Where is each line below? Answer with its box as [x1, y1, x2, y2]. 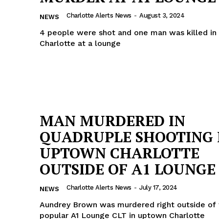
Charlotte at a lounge [40, 38, 121, 48]
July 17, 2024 [139, 184, 177, 192]
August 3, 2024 [139, 11, 184, 19]
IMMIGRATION [93, 37, 139, 45]
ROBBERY [93, 7, 125, 16]
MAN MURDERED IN [40, 111, 185, 131]
